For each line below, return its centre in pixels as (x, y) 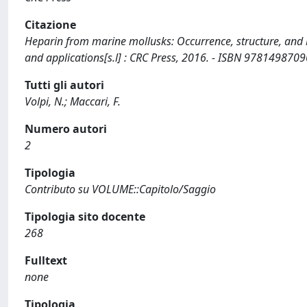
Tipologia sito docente (85, 217)
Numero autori (66, 129)
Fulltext (46, 260)
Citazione (50, 25)
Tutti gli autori (64, 85)
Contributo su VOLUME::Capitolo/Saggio (120, 189)
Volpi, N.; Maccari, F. (73, 101)
